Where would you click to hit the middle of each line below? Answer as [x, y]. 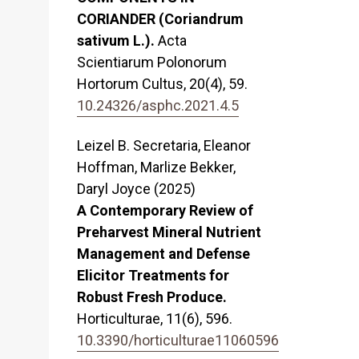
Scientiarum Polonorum [152, 63]
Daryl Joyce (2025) [136, 189]
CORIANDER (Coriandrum [160, 19]
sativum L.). [117, 41]
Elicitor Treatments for [153, 276]
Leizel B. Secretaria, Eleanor [164, 146]
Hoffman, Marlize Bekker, [156, 167]
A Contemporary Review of [165, 211]
